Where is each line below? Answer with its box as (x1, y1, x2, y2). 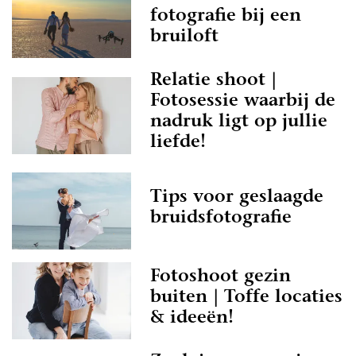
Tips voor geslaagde (150, 188, 323, 207)
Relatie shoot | (150, 72, 277, 90)
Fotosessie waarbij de (150, 93, 335, 110)
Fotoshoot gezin (150, 268, 291, 286)
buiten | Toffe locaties (150, 288, 342, 307)
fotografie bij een (150, 7, 301, 25)
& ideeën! (150, 309, 234, 327)
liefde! (150, 134, 206, 152)
